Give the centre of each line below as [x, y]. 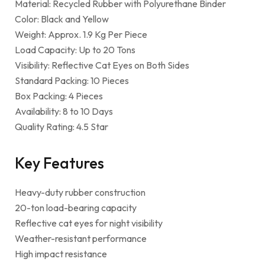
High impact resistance [61, 253]
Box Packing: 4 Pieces [59, 96]
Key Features [59, 163]
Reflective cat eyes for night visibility [89, 223]
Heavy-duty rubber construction [80, 192]
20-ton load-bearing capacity [76, 207]
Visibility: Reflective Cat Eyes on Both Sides [102, 65]
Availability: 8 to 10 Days [64, 111]
